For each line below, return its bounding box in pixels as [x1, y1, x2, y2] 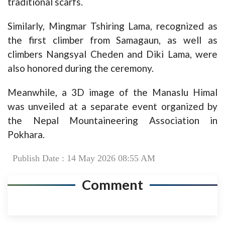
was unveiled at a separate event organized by [8, 100, 217, 112]
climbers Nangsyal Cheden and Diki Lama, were [8, 48, 217, 60]
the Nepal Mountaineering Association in [8, 114, 217, 126]
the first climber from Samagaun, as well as [8, 34, 217, 46]
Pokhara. [8, 128, 45, 140]
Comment [82, 176, 143, 193]
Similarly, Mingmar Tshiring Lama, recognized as [8, 20, 217, 32]
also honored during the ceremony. [8, 62, 154, 74]
